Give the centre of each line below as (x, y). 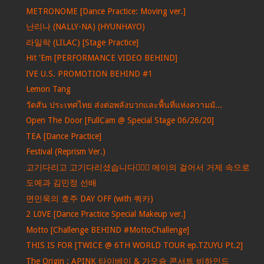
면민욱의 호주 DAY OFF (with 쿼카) (89, 198)
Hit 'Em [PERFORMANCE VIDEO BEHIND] (101, 58)
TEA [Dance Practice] (63, 136)
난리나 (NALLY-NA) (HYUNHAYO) (85, 27)
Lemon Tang (48, 89)
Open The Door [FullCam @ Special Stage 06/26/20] (120, 121)
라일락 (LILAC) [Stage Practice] (82, 42)
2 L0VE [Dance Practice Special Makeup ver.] (105, 214)
